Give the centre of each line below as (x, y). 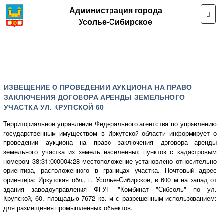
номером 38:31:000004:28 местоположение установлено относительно (110, 161)
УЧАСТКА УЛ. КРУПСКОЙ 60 (54, 106)
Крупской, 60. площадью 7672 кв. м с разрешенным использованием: (110, 198)
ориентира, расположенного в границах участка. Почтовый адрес (110, 170)
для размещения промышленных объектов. (68, 207)
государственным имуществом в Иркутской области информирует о (110, 133)
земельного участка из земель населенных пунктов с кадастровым (110, 151)
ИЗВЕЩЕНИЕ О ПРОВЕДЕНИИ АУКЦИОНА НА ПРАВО (98, 87)
